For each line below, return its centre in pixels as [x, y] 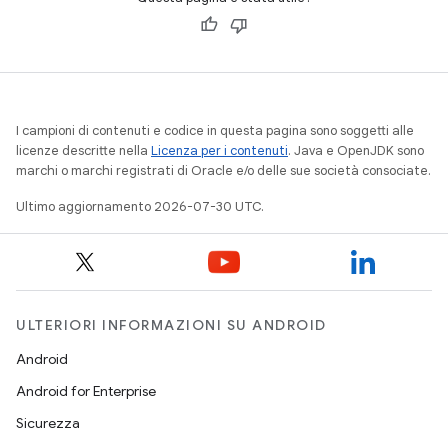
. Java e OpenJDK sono [356, 150]
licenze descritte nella [83, 150]
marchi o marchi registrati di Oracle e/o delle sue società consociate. [223, 170]
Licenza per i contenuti [219, 150]
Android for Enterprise [86, 390]
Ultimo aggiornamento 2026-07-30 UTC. [140, 206]
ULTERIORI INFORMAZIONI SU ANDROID [171, 324]
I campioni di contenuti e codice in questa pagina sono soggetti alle [215, 130]
